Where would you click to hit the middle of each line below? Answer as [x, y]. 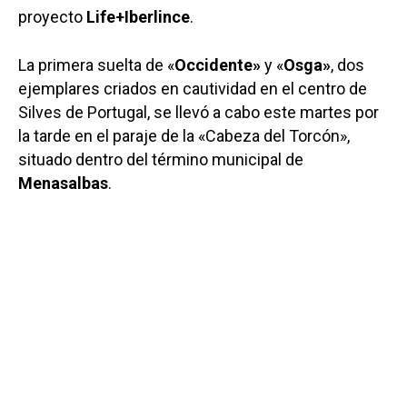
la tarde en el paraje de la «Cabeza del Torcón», [184, 135]
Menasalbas [63, 183]
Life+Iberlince [138, 16]
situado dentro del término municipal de [161, 159]
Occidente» [218, 65]
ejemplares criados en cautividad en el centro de [193, 88]
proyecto [52, 16]
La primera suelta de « [96, 65]
